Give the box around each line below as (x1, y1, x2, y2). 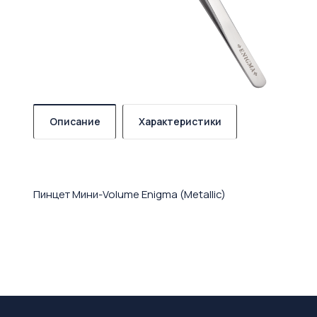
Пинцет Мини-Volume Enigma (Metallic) (33, 187, 226, 202)
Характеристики (139, 115, 221, 129)
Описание (50, 115, 100, 129)
